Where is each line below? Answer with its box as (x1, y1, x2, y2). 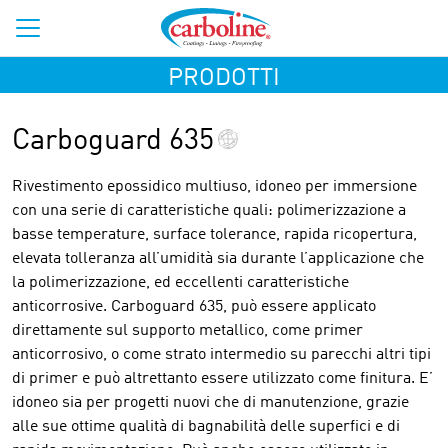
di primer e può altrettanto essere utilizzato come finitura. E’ (12, 371, 433, 387)
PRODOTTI (168, 67, 280, 91)
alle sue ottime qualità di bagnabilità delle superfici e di (12, 419, 400, 435)
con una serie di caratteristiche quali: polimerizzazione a (12, 203, 406, 219)
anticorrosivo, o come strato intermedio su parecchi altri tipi (12, 347, 431, 363)
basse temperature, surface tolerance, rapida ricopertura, (12, 227, 417, 243)
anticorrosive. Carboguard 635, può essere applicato (12, 299, 376, 315)
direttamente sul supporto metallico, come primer (12, 323, 363, 339)
